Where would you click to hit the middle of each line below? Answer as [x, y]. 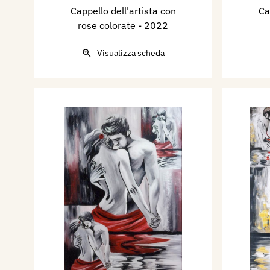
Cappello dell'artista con [123, 11]
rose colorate [108, 26]
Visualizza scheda [131, 53]
